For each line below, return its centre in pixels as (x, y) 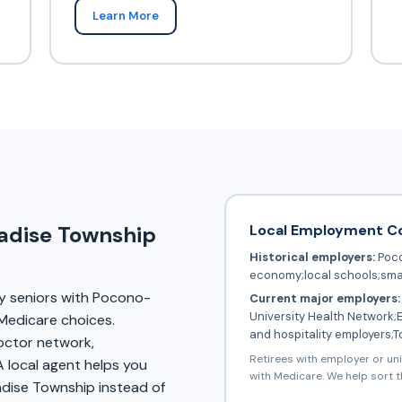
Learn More (125, 15)
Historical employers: (312, 257)
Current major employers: (324, 298)
